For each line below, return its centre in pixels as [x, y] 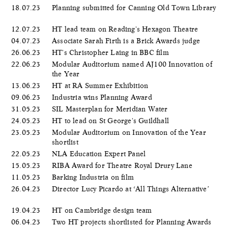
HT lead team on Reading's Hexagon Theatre [126, 29]
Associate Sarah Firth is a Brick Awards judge [127, 40]
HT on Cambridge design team [103, 210]
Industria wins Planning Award [103, 97]
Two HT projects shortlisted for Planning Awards [132, 222]
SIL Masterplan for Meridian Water [111, 109]
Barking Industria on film [94, 177]
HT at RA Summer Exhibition [101, 85]
